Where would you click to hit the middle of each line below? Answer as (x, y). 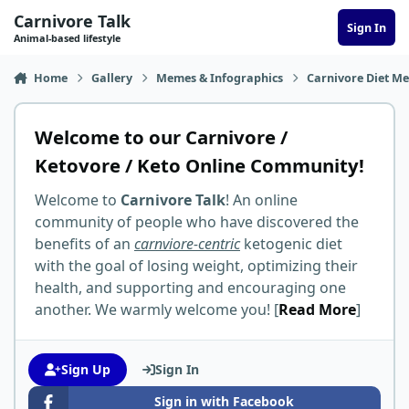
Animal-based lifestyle (67, 37)
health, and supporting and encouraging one (190, 287)
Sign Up (85, 369)
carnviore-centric (187, 243)
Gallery (112, 79)
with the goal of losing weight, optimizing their (196, 265)
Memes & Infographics (220, 79)
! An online (262, 199)
